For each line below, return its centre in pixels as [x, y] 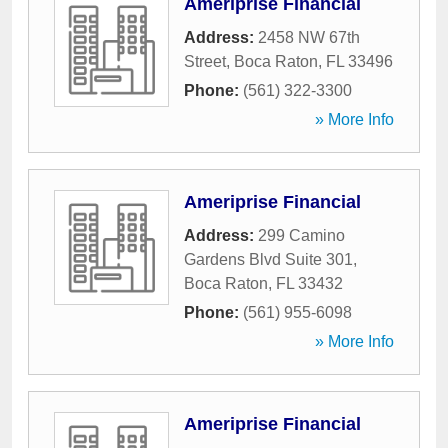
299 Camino [301, 235]
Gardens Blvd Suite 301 [268, 259]
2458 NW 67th [309, 37]
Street [205, 61]
